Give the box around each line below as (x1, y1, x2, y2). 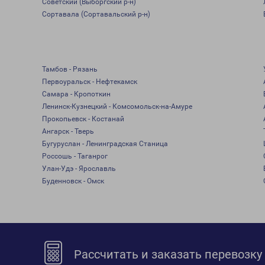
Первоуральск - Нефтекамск (41, 77, 137, 86)
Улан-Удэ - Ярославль (41, 164, 116, 173)
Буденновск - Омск (41, 177, 104, 185)
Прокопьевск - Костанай (41, 115, 124, 123)
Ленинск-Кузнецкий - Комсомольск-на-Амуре (41, 102, 192, 111)
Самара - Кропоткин (41, 90, 111, 98)
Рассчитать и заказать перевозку (71, 247, 263, 261)
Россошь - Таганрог (41, 152, 108, 160)
